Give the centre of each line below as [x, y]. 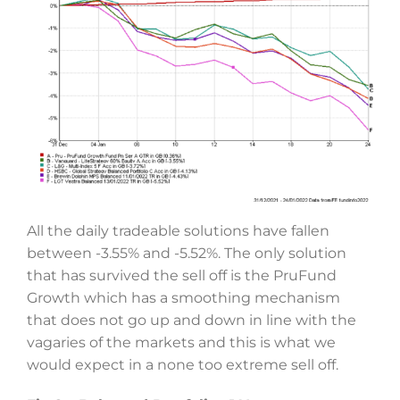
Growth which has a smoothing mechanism [183, 297]
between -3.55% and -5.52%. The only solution [186, 253]
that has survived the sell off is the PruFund [181, 275]
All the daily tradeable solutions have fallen [178, 230]
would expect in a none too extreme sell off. [182, 364]
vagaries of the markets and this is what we [181, 342]
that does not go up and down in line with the [191, 320]
